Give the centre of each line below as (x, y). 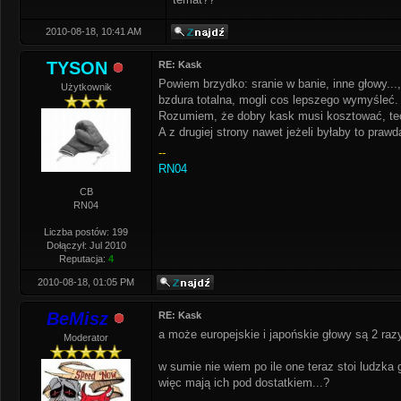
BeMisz (77, 319)
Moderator (86, 337)
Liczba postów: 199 (86, 232)
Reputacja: (83, 259)
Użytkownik (86, 87)
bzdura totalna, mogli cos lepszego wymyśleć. (278, 100)
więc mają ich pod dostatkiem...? (244, 383)
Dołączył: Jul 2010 (86, 245)
